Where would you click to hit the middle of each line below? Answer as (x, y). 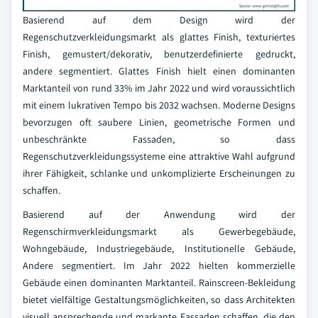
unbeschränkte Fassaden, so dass (159, 139)
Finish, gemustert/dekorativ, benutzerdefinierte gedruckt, (159, 54)
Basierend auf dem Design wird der (159, 20)
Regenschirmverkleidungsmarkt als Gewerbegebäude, (159, 231)
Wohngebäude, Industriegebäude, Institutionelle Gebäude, (159, 248)
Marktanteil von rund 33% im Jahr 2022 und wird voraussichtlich (159, 88)
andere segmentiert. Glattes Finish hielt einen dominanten (159, 71)
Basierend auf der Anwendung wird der (159, 214)
